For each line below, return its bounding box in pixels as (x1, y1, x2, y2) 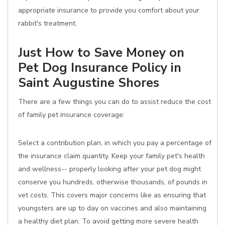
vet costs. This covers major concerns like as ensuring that (18, 190, 206, 200)
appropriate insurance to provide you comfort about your (18, 6, 199, 15)
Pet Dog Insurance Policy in (18, 59, 181, 76)
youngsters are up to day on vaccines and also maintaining (18, 203, 206, 213)
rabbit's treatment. (18, 19, 77, 28)
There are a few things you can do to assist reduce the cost (18, 97, 211, 106)
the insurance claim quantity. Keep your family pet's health (18, 151, 205, 161)
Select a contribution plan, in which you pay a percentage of (18, 138, 211, 148)
